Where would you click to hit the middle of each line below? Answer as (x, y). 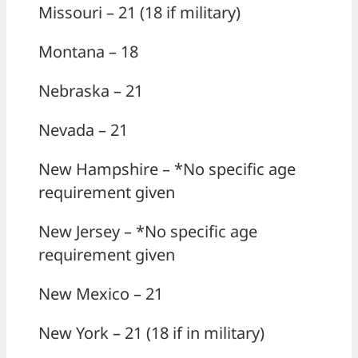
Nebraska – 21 (91, 91)
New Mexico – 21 (101, 294)
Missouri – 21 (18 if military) (139, 13)
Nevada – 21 (83, 130)
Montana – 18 (88, 52)
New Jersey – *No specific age (148, 232)
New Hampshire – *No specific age (167, 169)
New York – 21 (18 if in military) (151, 333)
